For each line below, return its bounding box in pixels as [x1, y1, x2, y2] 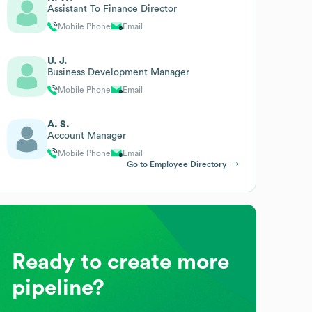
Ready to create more [12, 250, 230, 273]
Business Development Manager [47, 67, 190, 77]
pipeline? [12, 276, 105, 299]
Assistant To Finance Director [47, 3, 178, 14]
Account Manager [47, 130, 127, 141]
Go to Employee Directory [126, 159, 227, 169]
